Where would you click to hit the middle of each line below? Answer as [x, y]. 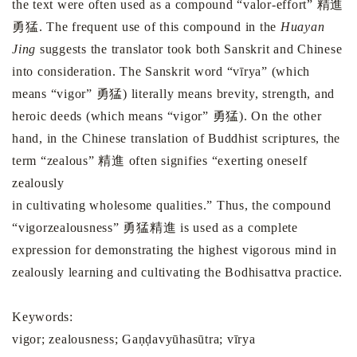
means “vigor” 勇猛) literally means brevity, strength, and [173, 94]
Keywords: [43, 317]
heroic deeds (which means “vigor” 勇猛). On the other [167, 116]
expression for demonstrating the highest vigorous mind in [175, 250]
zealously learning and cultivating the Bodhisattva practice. [177, 273]
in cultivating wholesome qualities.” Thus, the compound [172, 206]
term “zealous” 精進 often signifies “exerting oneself [160, 161]
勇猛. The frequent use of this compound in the [146, 27]
